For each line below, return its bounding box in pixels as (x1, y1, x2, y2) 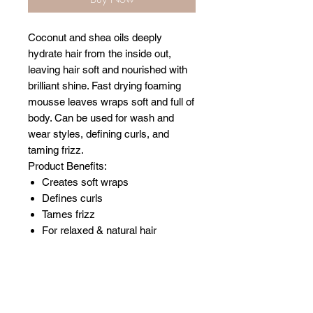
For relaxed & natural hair (42, 224, 156, 236)
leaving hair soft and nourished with (28, 64, 187, 75)
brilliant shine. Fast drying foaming (28, 80, 181, 92)
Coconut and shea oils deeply (28, 31, 162, 43)
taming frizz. (28, 144, 84, 156)
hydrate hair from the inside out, (28, 48, 171, 59)
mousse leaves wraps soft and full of (28, 96, 194, 108)
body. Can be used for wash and (28, 112, 174, 124)
